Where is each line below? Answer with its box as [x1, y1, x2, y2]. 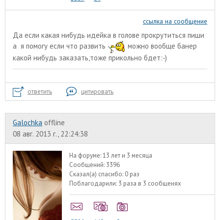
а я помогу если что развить [13, 41, 108, 51]
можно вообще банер [128, 41, 197, 51]
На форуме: [69, 151, 103, 160]
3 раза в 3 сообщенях [118, 179, 182, 188]
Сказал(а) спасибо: [69, 170, 125, 179]
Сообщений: [69, 161, 107, 169]
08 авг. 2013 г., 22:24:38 [13, 129, 88, 139]
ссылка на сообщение [143, 17, 207, 26]
